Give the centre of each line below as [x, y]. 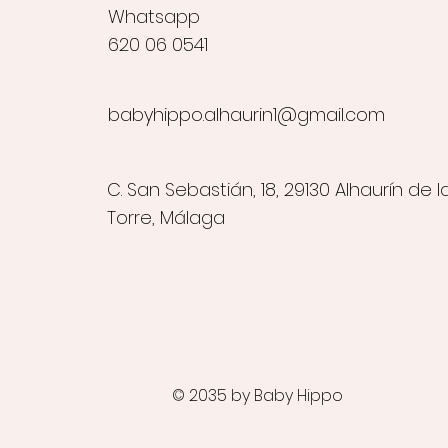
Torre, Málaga [165, 217]
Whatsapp [153, 16]
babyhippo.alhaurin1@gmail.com [246, 114]
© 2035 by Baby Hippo [257, 395]
